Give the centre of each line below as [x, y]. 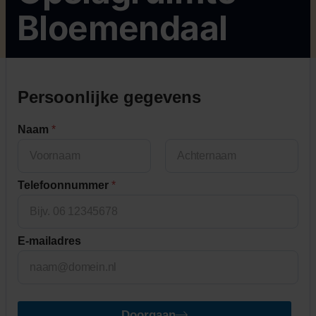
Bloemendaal [122, 28]
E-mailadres [49, 241]
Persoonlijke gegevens [109, 97]
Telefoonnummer [65, 185]
